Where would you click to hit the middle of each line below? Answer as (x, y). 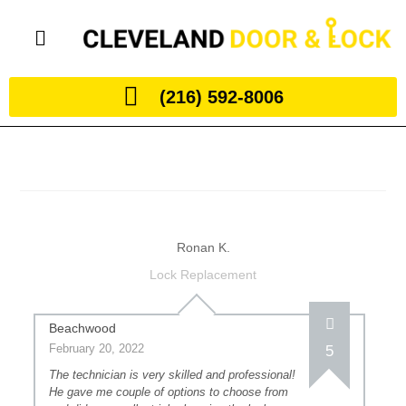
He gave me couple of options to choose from (169, 392)
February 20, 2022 (97, 348)
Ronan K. (203, 247)
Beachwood (83, 328)
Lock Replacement (203, 275)
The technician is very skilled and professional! (173, 375)
